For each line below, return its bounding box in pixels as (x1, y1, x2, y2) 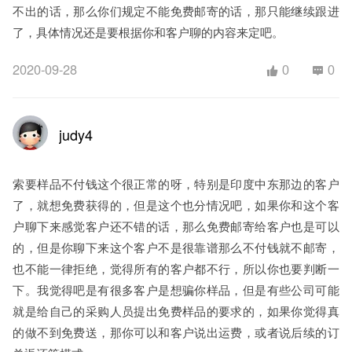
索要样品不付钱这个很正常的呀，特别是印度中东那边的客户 (13, 174, 339, 192)
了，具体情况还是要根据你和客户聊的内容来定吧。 (13, 24, 284, 41)
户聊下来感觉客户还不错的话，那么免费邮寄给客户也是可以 (13, 217, 339, 234)
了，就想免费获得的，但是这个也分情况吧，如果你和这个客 (13, 196, 339, 213)
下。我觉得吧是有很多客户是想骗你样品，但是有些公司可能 (13, 280, 339, 298)
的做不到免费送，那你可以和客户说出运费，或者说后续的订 (13, 323, 339, 340)
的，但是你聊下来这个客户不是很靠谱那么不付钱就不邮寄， (13, 238, 339, 255)
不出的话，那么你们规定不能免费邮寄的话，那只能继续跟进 (13, 2, 339, 20)
